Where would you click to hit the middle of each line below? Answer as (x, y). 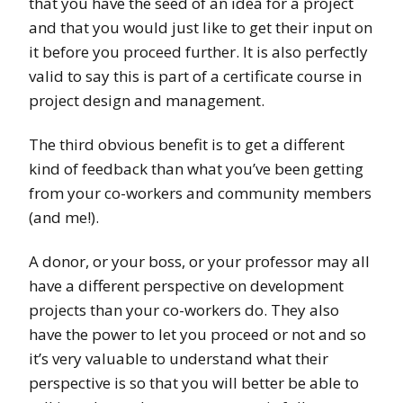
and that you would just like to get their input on (201, 28)
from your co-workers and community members (200, 193)
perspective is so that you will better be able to (194, 383)
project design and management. (147, 101)
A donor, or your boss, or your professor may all (199, 262)
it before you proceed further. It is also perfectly (198, 52)
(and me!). (64, 218)
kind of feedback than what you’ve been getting (196, 169)
